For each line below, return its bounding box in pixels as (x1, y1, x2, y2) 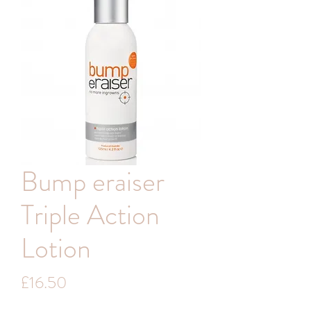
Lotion (21, 228, 91, 268)
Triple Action (21, 195, 160, 235)
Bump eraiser (21, 162, 165, 201)
